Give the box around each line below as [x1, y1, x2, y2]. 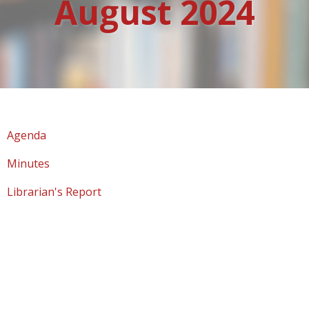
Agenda [7, 128, 46, 143]
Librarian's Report [7, 184, 101, 199]
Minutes [7, 156, 50, 171]
